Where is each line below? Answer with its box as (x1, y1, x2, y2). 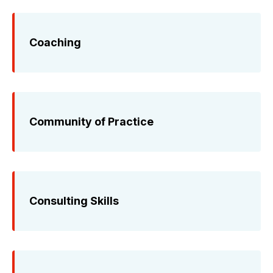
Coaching (29, 35, 81, 49)
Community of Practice (29, 115, 154, 128)
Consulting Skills (29, 194, 119, 207)
